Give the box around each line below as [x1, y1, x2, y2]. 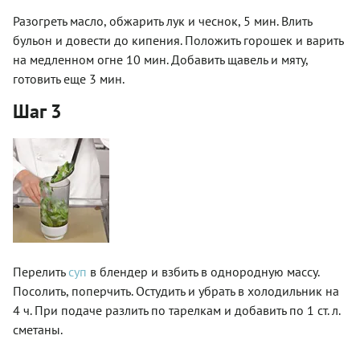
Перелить [13, 263, 68, 280]
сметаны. [13, 321, 63, 337]
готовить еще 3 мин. [13, 70, 125, 87]
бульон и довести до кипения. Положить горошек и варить [13, 31, 343, 48]
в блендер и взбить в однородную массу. [90, 263, 319, 280]
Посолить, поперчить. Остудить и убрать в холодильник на [13, 282, 339, 299]
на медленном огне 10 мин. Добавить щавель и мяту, [13, 51, 308, 67]
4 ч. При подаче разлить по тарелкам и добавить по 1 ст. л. [13, 301, 340, 318]
